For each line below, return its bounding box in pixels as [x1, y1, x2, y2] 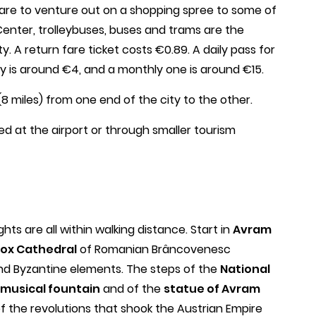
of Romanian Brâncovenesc [77, 241, 231, 257]
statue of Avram [164, 280, 260, 297]
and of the [100, 280, 164, 297]
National [220, 260, 270, 277]
